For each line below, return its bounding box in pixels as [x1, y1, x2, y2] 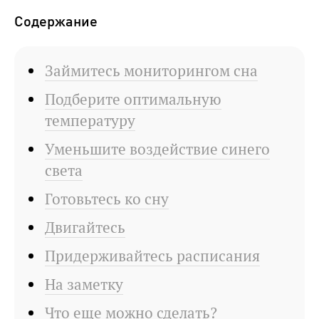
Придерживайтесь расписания [45, 246, 260, 266]
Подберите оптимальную [45, 90, 221, 110]
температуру [45, 111, 135, 131]
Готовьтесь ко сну [45, 189, 169, 209]
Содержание [14, 12, 98, 30]
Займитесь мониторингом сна [45, 61, 258, 81]
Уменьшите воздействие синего [45, 140, 270, 159]
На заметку [45, 275, 123, 295]
